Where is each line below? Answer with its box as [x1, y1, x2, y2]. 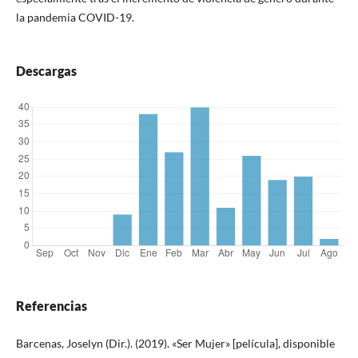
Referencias [15, 297, 87, 313]
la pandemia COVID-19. [15, 10, 134, 24]
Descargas [15, 62, 77, 78]
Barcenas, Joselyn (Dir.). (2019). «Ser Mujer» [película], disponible [15, 336, 335, 350]
